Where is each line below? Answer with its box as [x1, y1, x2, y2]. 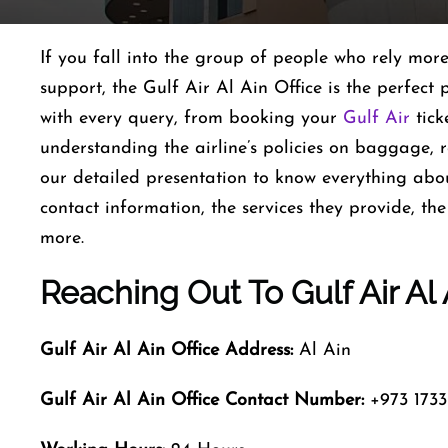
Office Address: [171, 341, 293, 360]
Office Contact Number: [171, 391, 364, 410]
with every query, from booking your [40, 109, 343, 128]
